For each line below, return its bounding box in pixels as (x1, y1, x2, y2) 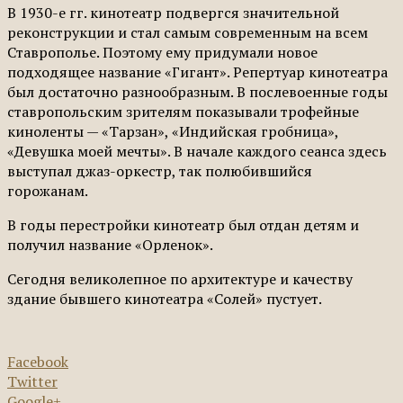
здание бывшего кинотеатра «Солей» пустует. (7, 289, 325, 309)
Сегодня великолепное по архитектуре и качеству (7, 269, 353, 290)
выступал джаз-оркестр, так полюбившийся (7, 161, 312, 182)
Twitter (7, 372, 58, 392)
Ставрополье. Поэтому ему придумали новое (7, 42, 318, 63)
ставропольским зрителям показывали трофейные (7, 102, 359, 122)
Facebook (7, 352, 68, 372)
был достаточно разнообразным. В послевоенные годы (7, 82, 388, 103)
